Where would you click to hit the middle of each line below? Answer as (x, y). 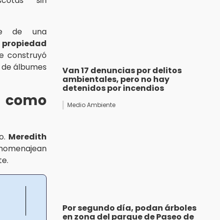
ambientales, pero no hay (116, 80)
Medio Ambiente (91, 105)
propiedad (24, 43)
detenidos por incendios (113, 88)
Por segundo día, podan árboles (129, 208)
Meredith (27, 137)
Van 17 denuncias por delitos (122, 71)
